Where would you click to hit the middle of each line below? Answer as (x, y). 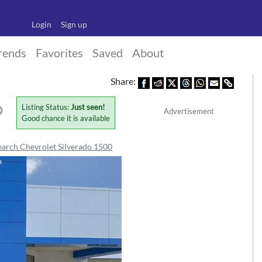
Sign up (74, 25)
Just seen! (88, 107)
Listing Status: (46, 107)
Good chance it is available (66, 118)
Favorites (59, 53)
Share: (123, 81)
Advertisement (189, 111)
